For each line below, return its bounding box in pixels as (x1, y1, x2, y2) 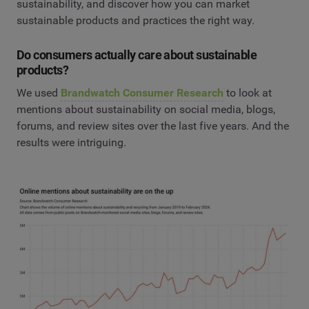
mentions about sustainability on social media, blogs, (17, 103, 275, 117)
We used (17, 86, 61, 100)
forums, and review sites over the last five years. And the (17, 119, 289, 133)
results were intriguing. (17, 136, 126, 150)
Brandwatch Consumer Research (61, 86, 223, 100)
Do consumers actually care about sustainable (17, 47, 257, 62)
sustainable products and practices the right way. (17, 13, 255, 27)
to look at (223, 86, 272, 100)
